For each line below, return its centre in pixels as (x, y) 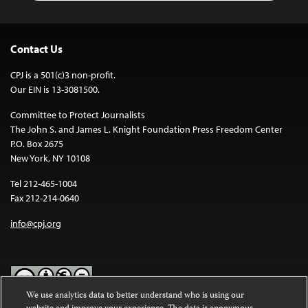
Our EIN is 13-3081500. (55, 89)
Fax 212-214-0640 (45, 198)
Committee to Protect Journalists (78, 114)
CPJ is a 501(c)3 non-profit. (63, 75)
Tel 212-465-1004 (44, 183)
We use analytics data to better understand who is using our (135, 296)
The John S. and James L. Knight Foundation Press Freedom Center (146, 129)
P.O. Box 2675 (37, 143)
